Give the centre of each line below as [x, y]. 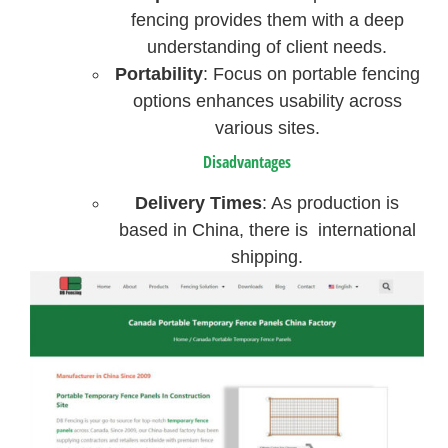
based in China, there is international [267, 229]
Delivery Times [199, 202]
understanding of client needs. [267, 46]
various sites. [267, 127]
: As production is [331, 202]
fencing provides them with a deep [267, 19]
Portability [158, 73]
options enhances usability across [267, 100]
